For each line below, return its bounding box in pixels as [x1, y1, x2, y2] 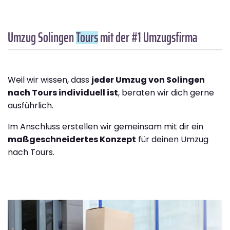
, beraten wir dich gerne [118, 87, 214, 99]
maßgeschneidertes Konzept [8, 133, 136, 146]
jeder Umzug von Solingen [91, 74, 205, 86]
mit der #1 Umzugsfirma [98, 27, 198, 48]
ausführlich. [8, 100, 53, 112]
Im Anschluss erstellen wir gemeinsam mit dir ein [8, 121, 203, 133]
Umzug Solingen [8, 27, 76, 48]
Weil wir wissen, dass [8, 74, 91, 86]
